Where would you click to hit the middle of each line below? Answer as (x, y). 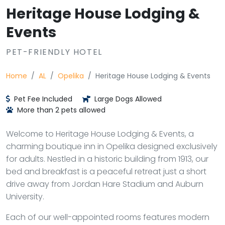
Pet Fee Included (42, 99)
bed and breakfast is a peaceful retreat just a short (106, 172)
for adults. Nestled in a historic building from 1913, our (107, 159)
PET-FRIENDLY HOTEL (54, 52)
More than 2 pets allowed (60, 110)
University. (25, 197)
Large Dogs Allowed (127, 99)
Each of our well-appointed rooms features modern (108, 217)
